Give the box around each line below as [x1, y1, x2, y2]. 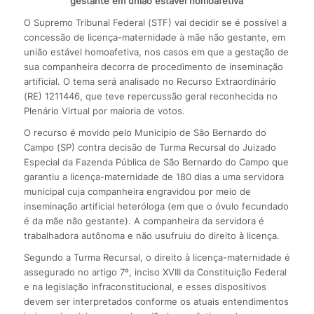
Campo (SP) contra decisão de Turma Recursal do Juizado [23, 141, 276, 153]
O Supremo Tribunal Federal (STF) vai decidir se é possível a [23, 16, 287, 28]
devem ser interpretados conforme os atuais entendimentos [23, 295, 289, 307]
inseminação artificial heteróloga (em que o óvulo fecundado [23, 200, 289, 212]
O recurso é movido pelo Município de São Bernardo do [23, 126, 266, 138]
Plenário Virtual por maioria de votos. [23, 104, 185, 116]
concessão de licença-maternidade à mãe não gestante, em [23, 31, 285, 43]
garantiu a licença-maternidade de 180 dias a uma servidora [23, 170, 284, 182]
